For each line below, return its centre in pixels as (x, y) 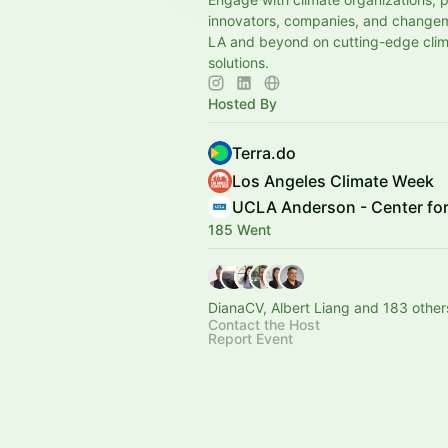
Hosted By (242, 103)
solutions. (238, 62)
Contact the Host (264, 324)
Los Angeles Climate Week (333, 181)
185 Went (239, 229)
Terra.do (264, 153)
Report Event (250, 338)
